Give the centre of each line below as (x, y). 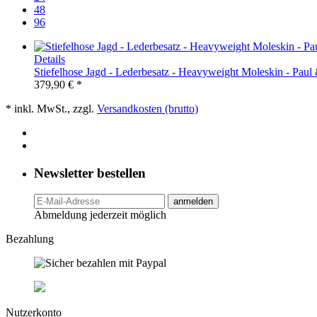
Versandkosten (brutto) (148, 108)
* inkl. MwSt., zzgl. (51, 108)
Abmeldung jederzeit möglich (100, 215)
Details (50, 59)
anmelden (193, 202)
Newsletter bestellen (90, 173)
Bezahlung (30, 239)
